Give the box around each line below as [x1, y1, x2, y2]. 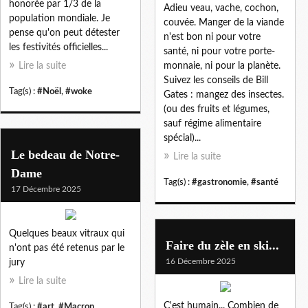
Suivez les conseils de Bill [164, 75, 268, 85]
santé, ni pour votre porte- [164, 46, 275, 56]
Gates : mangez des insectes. [164, 89, 284, 100]
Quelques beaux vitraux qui [9, 228, 124, 239]
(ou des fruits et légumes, [164, 104, 269, 114]
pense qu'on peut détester [9, 27, 120, 38]
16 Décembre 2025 [166, 256, 236, 265]
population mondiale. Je [9, 13, 110, 23]
